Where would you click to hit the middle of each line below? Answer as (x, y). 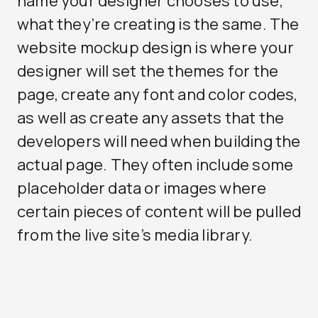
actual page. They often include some (155, 165)
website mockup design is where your (156, 48)
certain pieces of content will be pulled (159, 212)
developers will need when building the (159, 141)
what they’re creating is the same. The (158, 24)
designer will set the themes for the (148, 71)
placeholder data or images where (142, 188)
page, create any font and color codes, (158, 94)
